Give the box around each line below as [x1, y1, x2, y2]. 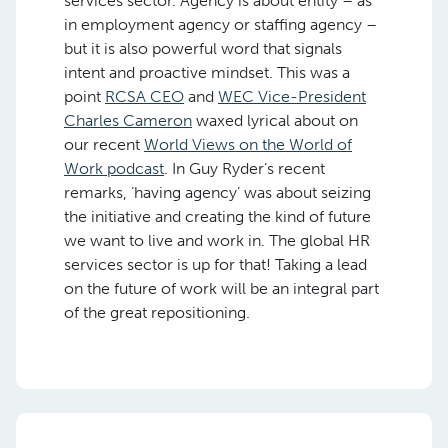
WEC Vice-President [218, 87, 366, 106]
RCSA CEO [105, 87, 184, 106]
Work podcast [64, 159, 164, 178]
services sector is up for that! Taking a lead [64, 255, 367, 274]
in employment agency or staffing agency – [64, 15, 377, 34]
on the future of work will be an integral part [64, 279, 379, 298]
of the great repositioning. [64, 303, 250, 322]
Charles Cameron [64, 111, 192, 130]
